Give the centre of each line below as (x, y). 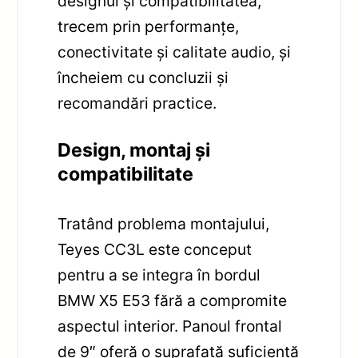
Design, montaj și (134, 151)
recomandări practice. (137, 103)
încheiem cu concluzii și (143, 77)
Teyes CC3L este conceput (155, 250)
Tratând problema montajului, (164, 224)
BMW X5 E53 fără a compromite (173, 301)
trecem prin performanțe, (149, 26)
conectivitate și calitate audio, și (175, 52)
